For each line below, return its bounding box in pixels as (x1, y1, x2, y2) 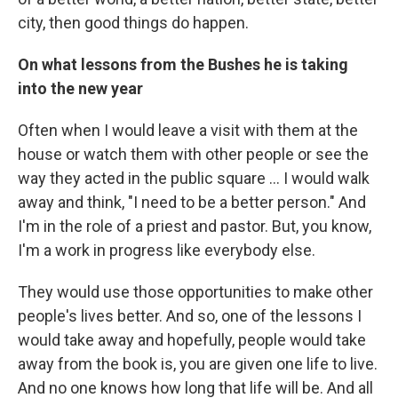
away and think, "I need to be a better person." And (18, 192, 366, 211)
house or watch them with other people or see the (18, 144, 369, 163)
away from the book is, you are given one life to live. (18, 354, 378, 373)
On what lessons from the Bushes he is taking (18, 54, 348, 74)
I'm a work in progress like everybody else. (18, 240, 315, 259)
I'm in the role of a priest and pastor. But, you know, (18, 216, 371, 235)
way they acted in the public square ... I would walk (18, 168, 370, 187)
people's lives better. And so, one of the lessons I (18, 306, 362, 325)
